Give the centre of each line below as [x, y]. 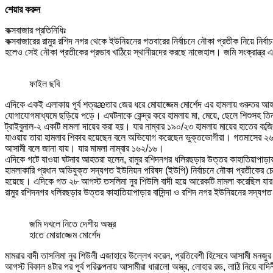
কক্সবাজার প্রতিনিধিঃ [35, 30]
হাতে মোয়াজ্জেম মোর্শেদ [65, 235]
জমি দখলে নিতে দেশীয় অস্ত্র [73, 224]
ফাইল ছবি [44, 83]
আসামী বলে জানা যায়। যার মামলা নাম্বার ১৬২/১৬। [84, 148]
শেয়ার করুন [23, 9]
